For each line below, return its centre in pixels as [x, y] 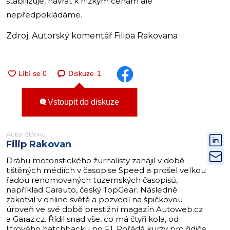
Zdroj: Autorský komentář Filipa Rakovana [92, 35]
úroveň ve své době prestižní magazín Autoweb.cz [104, 209]
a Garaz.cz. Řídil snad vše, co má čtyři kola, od [92, 219]
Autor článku [26, 134]
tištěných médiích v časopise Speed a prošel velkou [106, 170]
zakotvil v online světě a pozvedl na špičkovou [94, 199]
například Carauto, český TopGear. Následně [92, 189]
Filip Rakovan [39, 144]
